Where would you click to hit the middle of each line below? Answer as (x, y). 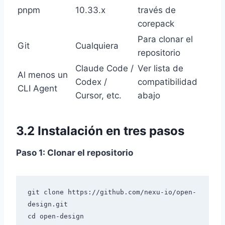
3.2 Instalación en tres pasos (100, 131)
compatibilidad (167, 82)
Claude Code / (104, 68)
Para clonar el (165, 39)
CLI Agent (37, 88)
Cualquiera (97, 45)
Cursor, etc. (98, 95)
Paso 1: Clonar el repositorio (75, 152)
